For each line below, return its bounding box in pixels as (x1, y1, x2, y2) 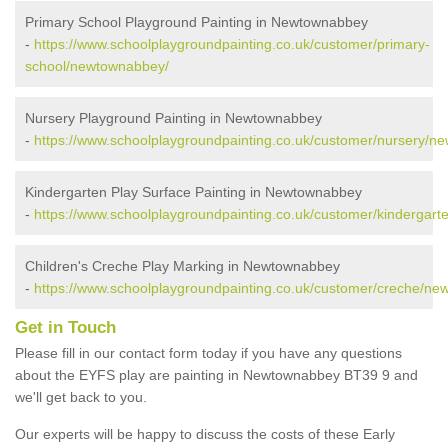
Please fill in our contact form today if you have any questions (15, 344, 402, 361)
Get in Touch (15, 317, 116, 337)
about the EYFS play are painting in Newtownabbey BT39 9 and (15, 366, 418, 383)
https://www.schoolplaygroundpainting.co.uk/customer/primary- (34, 35, 430, 52)
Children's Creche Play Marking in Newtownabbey (25, 257, 340, 274)
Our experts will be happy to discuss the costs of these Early (15, 425, 395, 442)
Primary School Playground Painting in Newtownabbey (25, 13, 368, 30)
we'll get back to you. (15, 388, 147, 405)
